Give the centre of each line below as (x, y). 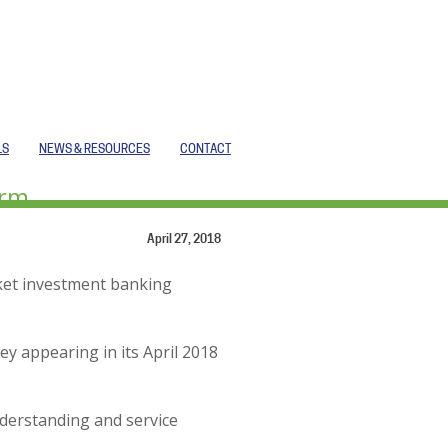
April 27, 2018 (184, 240)
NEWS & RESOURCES (94, 150)
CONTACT (205, 150)
